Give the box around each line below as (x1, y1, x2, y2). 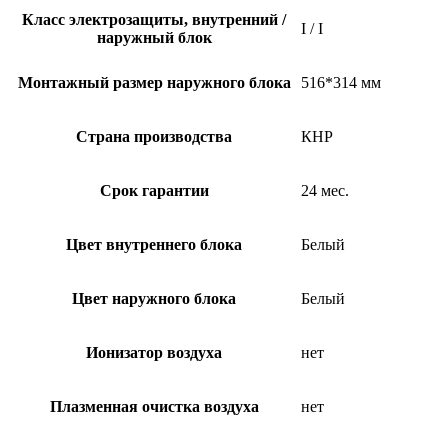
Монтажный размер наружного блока (17, 73, 291, 91)
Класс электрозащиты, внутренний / (22, 10, 286, 28)
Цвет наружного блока (72, 289, 236, 307)
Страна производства (76, 127, 232, 145)
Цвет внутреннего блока (66, 235, 242, 253)
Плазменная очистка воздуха (49, 397, 259, 415)
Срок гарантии (99, 181, 209, 199)
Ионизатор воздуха (86, 343, 222, 361)
